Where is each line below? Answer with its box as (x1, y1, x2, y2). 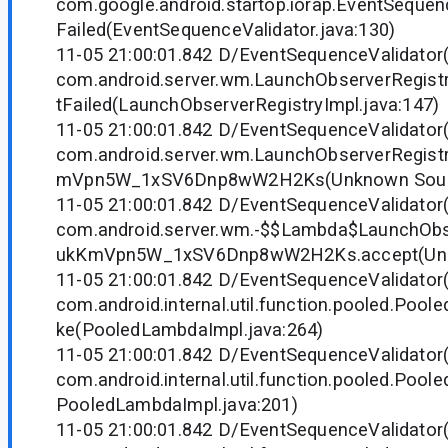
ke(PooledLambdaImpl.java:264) (56, 319, 324, 341)
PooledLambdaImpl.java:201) (56, 394, 298, 416)
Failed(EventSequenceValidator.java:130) (56, 19, 396, 41)
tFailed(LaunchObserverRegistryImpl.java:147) (56, 94, 440, 116)
